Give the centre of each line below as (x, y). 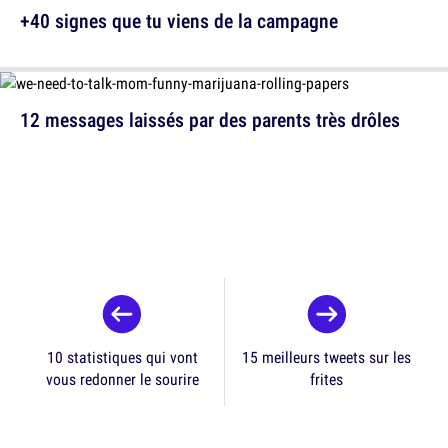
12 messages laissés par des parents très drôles (210, 120)
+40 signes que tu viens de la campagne (179, 21)
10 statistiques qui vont (122, 357)
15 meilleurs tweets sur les (326, 357)
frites (326, 379)
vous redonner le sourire (122, 379)
